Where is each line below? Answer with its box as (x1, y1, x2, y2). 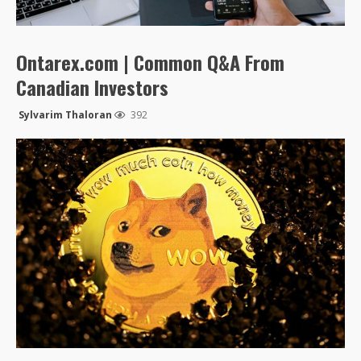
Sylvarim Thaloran (19, 108, 112, 122)
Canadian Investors (16, 73, 168, 102)
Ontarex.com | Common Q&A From (16, 48, 284, 77)
